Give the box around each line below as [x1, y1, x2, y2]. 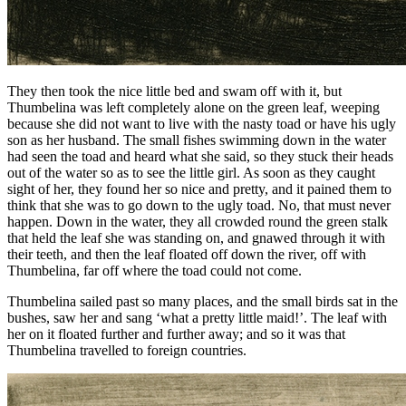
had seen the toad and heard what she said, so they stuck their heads [7, 149, 393, 165]
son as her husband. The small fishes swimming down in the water [7, 132, 386, 149]
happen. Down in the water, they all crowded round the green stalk [7, 214, 388, 230]
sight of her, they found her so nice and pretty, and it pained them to [7, 181, 391, 198]
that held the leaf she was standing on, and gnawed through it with [7, 230, 385, 246]
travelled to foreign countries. [76, 343, 246, 359]
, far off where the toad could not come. [76, 263, 302, 279]
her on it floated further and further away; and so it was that [7, 326, 345, 343]
